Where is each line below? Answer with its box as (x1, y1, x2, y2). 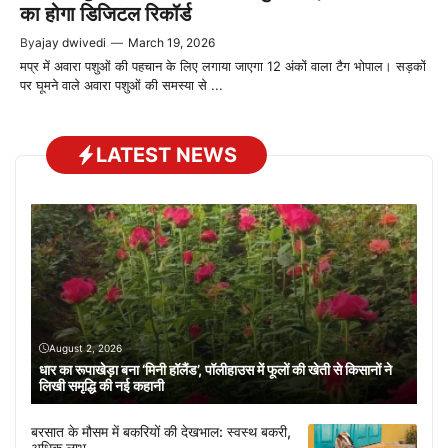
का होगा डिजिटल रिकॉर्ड (20, 2, 191, 27)
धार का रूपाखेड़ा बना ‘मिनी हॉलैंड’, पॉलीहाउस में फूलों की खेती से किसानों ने (39, 360, 392, 378)
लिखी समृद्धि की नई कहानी (39, 376, 164, 394)
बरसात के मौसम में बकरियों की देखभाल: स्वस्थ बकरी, (31, 422, 291, 440)
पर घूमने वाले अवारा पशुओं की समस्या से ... (20, 77, 223, 94)
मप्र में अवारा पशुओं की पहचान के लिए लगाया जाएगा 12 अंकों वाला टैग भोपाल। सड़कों (20, 58, 426, 75)
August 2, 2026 (49, 341, 122, 354)
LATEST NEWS (96, 142, 237, 167)
